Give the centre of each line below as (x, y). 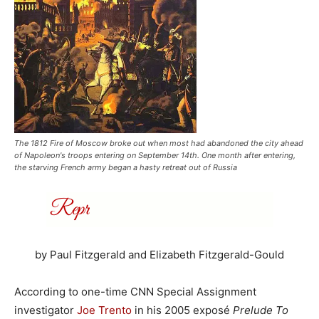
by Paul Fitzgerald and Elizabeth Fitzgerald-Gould (159, 255)
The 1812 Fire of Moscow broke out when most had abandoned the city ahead (159, 143)
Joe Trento (104, 310)
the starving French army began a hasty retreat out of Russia (126, 167)
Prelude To (261, 310)
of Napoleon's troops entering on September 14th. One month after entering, (155, 155)
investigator (46, 310)
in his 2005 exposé (182, 310)
